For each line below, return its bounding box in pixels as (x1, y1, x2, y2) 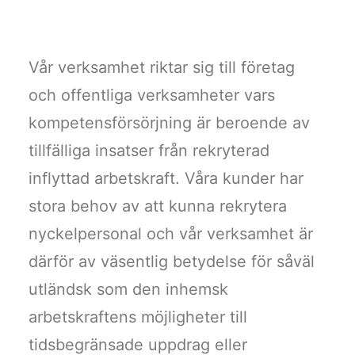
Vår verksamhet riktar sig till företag (29, 58, 295, 77)
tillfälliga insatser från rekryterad (29, 141, 269, 160)
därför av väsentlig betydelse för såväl (29, 252, 315, 271)
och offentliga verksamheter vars (29, 86, 275, 105)
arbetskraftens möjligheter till (29, 307, 247, 326)
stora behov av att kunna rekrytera (29, 197, 287, 216)
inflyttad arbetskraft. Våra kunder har (29, 169, 303, 188)
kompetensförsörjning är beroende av (29, 113, 310, 132)
